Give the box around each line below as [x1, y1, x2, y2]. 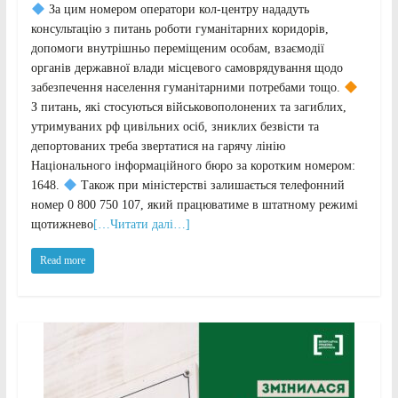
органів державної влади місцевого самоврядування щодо [30, 61, 343, 76]
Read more [39, 254, 85, 267]
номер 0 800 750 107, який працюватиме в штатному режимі [30, 198, 358, 212]
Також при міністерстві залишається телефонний [76, 179, 345, 193]
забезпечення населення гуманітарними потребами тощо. [30, 81, 344, 95]
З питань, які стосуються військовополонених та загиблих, [30, 100, 346, 115]
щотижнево [30, 218, 93, 232]
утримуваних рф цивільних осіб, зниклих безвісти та [30, 120, 319, 134]
